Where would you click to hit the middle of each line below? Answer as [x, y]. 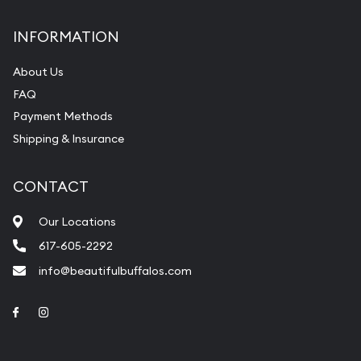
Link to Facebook [71, 311]
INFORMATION [66, 37]
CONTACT [51, 186]
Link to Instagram [98, 311]
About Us [38, 72]
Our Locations [77, 221]
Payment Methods [63, 116]
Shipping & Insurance [68, 138]
